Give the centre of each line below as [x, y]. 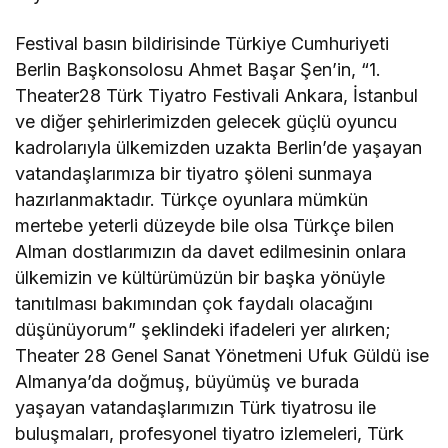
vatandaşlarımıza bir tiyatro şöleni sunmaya [194, 173]
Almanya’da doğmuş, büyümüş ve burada [187, 381]
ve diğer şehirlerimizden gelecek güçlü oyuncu [206, 121]
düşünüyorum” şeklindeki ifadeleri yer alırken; [203, 329]
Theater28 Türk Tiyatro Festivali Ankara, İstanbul [217, 95]
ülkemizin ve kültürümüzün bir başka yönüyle [200, 277]
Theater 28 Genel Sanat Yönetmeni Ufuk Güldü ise [222, 355]
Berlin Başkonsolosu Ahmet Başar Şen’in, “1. [198, 69]
